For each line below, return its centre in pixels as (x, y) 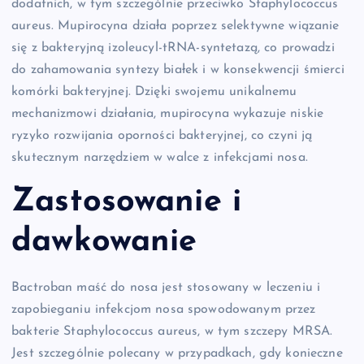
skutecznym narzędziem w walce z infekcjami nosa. (160, 157)
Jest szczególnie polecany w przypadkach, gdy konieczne (177, 353)
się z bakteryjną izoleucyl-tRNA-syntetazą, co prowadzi (173, 48)
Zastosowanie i (127, 203)
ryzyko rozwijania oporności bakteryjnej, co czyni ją (162, 135)
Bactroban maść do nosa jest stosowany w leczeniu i (166, 287)
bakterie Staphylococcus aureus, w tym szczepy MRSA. (172, 331)
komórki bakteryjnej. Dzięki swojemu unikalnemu (154, 91)
